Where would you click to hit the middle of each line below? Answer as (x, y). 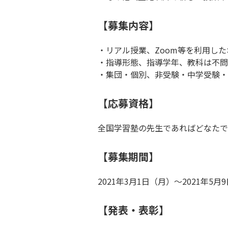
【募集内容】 (128, 25)
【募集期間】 (128, 157)
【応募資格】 (128, 103)
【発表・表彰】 (133, 210)
